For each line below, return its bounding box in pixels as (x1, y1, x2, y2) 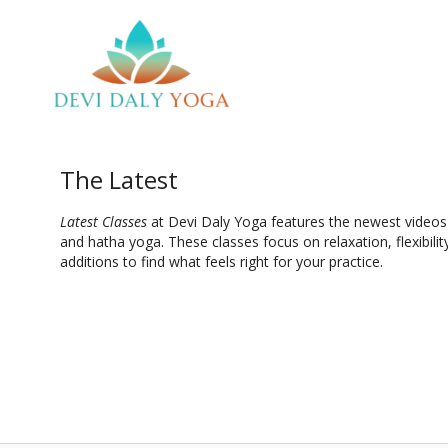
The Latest (60, 163, 179, 196)
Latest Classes (60, 212, 148, 231)
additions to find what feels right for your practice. (60, 252, 384, 271)
